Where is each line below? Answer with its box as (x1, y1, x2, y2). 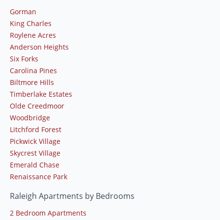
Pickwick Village (10, 136, 60, 146)
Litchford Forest (10, 124, 61, 134)
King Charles (10, 18, 52, 28)
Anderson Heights (10, 42, 69, 52)
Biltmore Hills (10, 77, 54, 87)
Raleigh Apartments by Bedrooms (10, 190, 135, 201)
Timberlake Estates (10, 89, 72, 99)
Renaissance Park (10, 171, 67, 181)
